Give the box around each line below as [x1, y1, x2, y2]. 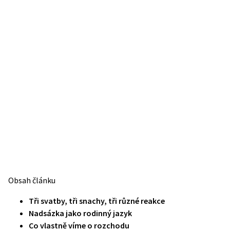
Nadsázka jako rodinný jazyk [29, 208, 132, 218]
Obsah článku [8, 175, 55, 185]
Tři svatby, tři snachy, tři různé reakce [29, 196, 165, 206]
